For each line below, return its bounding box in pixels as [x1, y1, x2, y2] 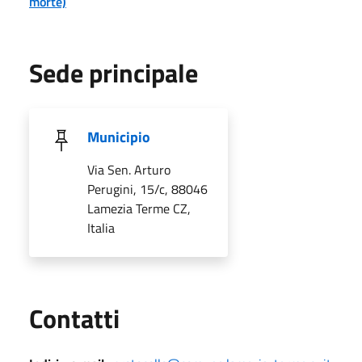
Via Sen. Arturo [87, 159, 170, 179]
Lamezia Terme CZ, [87, 198, 191, 218]
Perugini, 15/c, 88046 [87, 179, 208, 199]
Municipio [87, 125, 150, 148]
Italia [87, 217, 115, 238]
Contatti [29, 298, 120, 338]
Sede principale [29, 53, 198, 92]
